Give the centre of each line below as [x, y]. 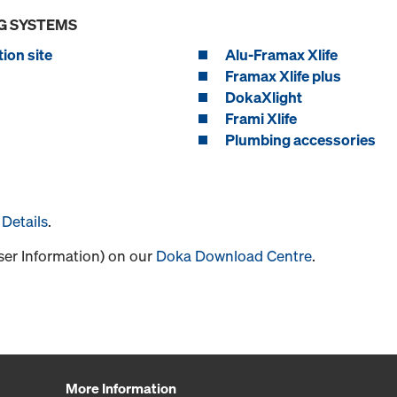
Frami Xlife [261, 119]
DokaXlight [264, 97]
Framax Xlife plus [283, 76]
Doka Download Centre [234, 256]
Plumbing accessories [300, 140]
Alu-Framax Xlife [281, 55]
